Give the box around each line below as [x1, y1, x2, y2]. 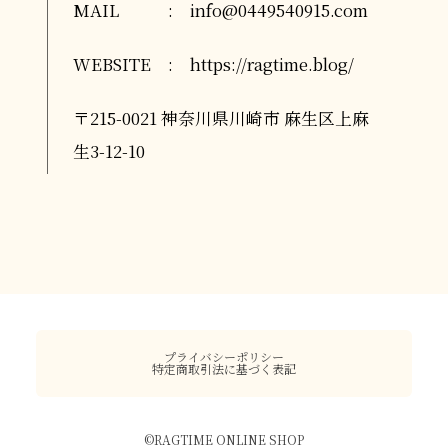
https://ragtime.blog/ [190, 52, 355, 77]
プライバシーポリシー [164, 348, 284, 366]
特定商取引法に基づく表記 [152, 360, 296, 378]
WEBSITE [72, 52, 151, 77]
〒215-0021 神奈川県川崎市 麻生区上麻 [72, 106, 369, 131]
